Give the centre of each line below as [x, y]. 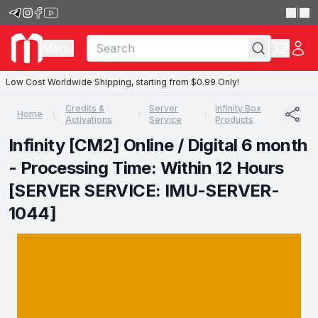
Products [235, 120]
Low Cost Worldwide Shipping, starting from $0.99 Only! [122, 82]
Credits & [85, 108]
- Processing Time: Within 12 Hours [146, 168]
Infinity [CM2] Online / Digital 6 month [158, 145]
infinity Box [238, 108]
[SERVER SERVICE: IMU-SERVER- [144, 191]
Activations [89, 120]
